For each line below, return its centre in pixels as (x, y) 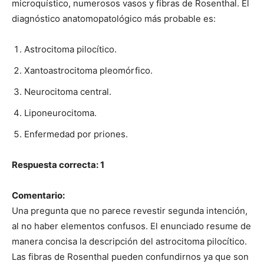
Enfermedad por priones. (76, 134)
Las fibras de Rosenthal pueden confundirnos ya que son (130, 256)
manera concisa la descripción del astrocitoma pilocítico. (129, 241)
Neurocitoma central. (68, 91)
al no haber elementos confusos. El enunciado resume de (131, 226)
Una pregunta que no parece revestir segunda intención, (130, 210)
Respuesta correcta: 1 (58, 164)
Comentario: (38, 195)
